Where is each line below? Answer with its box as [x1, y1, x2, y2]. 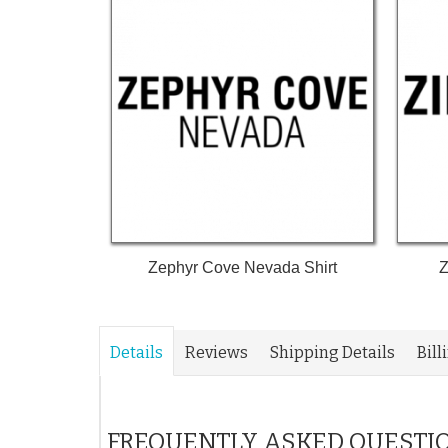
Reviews [185, 343, 249, 363]
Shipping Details [270, 343, 396, 363]
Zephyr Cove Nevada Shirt [147, 259, 337, 277]
